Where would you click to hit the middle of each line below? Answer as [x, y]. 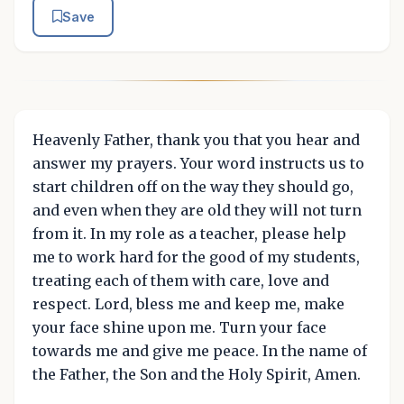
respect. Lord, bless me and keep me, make [188, 303]
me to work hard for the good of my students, [196, 257]
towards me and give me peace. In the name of [200, 350]
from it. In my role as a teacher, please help [189, 233]
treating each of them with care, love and [181, 280]
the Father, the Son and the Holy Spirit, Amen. [197, 374]
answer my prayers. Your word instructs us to [198, 163]
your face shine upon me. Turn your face [179, 327]
